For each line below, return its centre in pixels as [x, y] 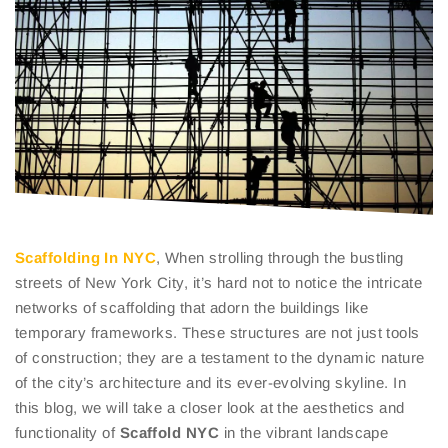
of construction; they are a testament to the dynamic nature [220, 358]
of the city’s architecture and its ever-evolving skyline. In [211, 383]
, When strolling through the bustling [280, 258]
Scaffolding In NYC [86, 258]
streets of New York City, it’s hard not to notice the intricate [219, 283]
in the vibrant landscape [304, 433]
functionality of [67, 433]
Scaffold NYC [169, 433]
